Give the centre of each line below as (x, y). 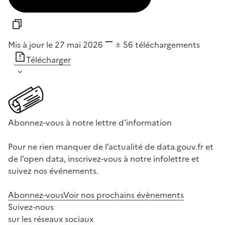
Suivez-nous (31, 207)
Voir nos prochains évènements (124, 195)
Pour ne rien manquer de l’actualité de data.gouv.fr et (111, 147)
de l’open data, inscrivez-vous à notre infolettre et (104, 159)
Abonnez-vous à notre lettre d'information (90, 123)
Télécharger (48, 60)
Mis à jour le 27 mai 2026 (55, 45)
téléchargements (167, 45)
